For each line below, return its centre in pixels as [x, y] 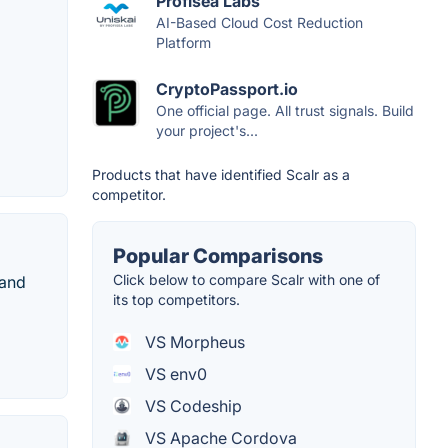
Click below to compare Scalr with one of [246, 280]
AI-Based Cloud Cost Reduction [259, 23]
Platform [183, 43]
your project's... [207, 131]
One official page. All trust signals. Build [285, 111]
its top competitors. [176, 300]
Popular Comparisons [218, 256]
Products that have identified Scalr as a [221, 175]
